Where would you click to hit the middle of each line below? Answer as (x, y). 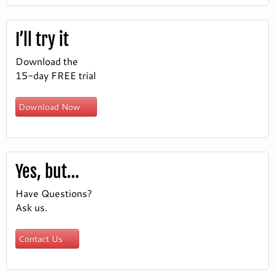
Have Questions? (54, 193)
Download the (47, 61)
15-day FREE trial (56, 76)
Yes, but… (47, 172)
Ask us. (31, 207)
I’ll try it (42, 40)
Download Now (51, 107)
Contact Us (42, 239)
